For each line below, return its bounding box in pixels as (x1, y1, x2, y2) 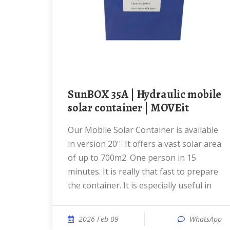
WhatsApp (189, 214, 222, 224)
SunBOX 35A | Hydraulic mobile (68, 87, 74, 102)
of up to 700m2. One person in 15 (68, 152, 196, 163)
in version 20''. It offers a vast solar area (68, 138, 221, 149)
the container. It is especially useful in (68, 180, 212, 191)
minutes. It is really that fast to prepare (68, 166, 218, 177)
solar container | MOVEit (68, 100, 189, 116)
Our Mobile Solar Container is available (68, 124, 74, 136)
